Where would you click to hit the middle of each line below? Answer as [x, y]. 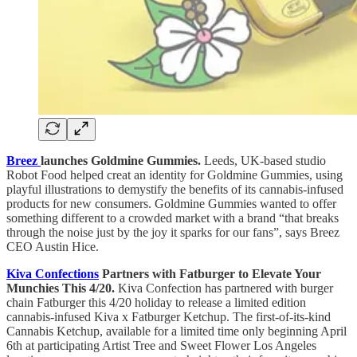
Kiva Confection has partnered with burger [224, 288]
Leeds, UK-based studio [263, 160]
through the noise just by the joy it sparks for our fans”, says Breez [173, 232]
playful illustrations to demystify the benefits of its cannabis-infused [175, 189]
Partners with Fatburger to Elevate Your [210, 273]
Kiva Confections [53, 273]
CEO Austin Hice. [53, 246]
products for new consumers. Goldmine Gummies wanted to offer [171, 203]
